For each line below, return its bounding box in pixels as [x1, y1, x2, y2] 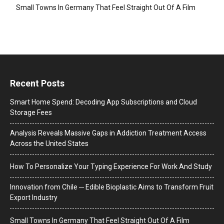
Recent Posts [10, 77, 64, 88]
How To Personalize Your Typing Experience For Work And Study [10, 162, 212, 170]
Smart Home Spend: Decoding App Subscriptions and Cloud [10, 97, 197, 106]
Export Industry [10, 193, 57, 201]
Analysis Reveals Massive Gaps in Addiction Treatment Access [10, 128, 206, 137]
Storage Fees [10, 108, 52, 116]
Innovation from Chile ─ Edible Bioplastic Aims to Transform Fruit [10, 182, 213, 191]
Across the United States [10, 139, 88, 147]
